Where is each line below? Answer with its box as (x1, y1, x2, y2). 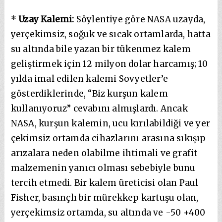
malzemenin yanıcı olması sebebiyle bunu (10, 162, 196, 173)
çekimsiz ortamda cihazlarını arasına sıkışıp (10, 132, 206, 144)
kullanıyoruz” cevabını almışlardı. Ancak (10, 103, 188, 114)
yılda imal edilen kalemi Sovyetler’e (10, 73, 168, 84)
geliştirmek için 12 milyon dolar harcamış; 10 (10, 58, 208, 69)
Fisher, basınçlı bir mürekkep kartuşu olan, (10, 192, 199, 203)
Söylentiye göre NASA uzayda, (74, 13, 206, 25)
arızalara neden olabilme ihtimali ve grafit (10, 147, 198, 159)
